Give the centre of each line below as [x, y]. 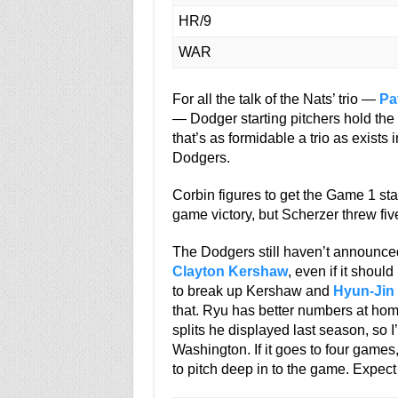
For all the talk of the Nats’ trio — [275, 99]
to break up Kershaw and [252, 291]
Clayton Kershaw [230, 271]
